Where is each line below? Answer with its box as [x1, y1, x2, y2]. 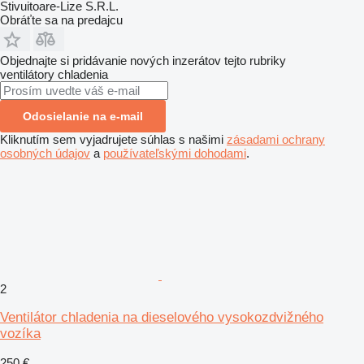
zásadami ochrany [227, 132, 325, 147]
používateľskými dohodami [103, 146, 246, 161]
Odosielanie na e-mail [23, 110, 143, 123]
